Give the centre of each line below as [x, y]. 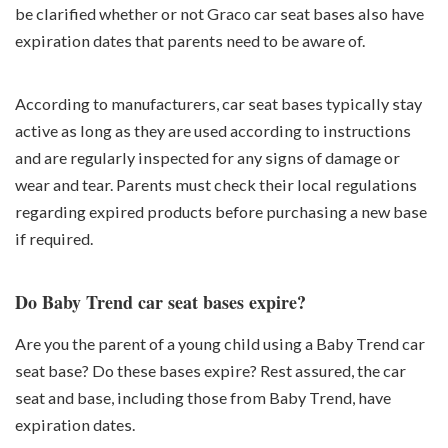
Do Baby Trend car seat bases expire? [160, 302]
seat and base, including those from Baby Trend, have [203, 397]
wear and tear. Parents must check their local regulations [216, 185]
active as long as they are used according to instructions [213, 131]
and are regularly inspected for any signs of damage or [207, 158]
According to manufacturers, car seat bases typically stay [218, 104]
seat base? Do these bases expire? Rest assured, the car [210, 370]
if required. [54, 239]
